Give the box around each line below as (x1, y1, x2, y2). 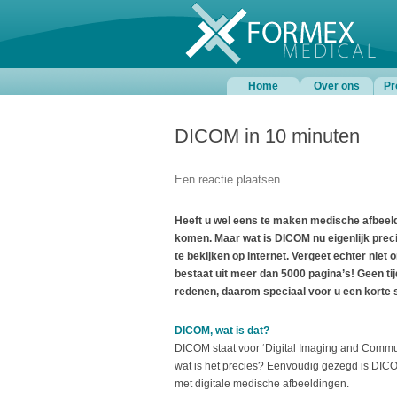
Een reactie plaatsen (175, 173, 280, 186)
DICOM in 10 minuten (175, 125, 360, 147)
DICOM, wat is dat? (175, 324, 269, 337)
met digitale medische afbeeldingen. (175, 378, 349, 390)
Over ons (313, 80, 360, 92)
